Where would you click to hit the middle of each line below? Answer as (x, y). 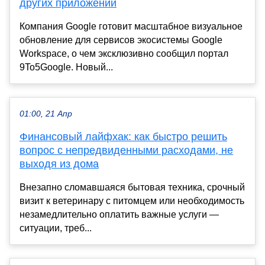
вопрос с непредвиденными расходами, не (126, 151)
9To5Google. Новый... (66, 67)
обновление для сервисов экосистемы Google (121, 40)
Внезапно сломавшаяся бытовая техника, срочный (132, 188)
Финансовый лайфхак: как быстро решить (123, 137)
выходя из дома (59, 164)
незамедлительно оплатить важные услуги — (119, 215)
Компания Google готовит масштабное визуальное (131, 27)
